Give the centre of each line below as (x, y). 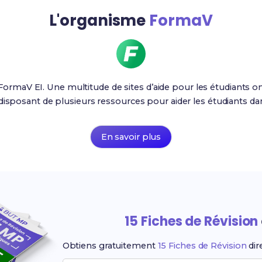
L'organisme (99, 20)
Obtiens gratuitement (110, 246)
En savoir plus (131, 137)
